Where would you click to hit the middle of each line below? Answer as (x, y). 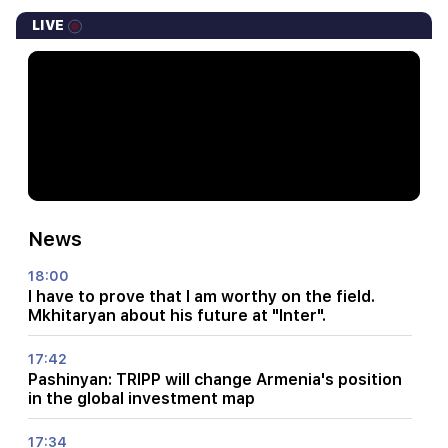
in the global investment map (141, 399)
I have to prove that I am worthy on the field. (201, 297)
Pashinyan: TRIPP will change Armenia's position (215, 380)
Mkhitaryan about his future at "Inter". (177, 316)
